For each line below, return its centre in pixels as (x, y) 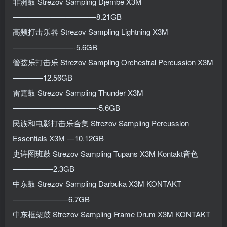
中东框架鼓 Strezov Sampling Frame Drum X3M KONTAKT (111, 214)
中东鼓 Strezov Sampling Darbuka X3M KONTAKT (97, 183)
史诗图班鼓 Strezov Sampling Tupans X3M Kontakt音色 (105, 153)
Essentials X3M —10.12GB (58, 138)
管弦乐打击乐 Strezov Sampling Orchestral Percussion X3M (113, 62)
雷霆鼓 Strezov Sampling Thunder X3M (78, 92)
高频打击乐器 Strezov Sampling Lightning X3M (90, 31)
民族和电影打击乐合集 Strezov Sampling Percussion (101, 123)
